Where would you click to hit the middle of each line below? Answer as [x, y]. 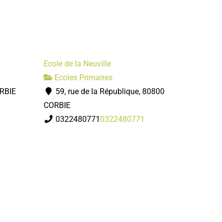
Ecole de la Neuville [77, 63]
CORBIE [57, 105]
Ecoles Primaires [83, 77]
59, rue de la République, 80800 [109, 91]
